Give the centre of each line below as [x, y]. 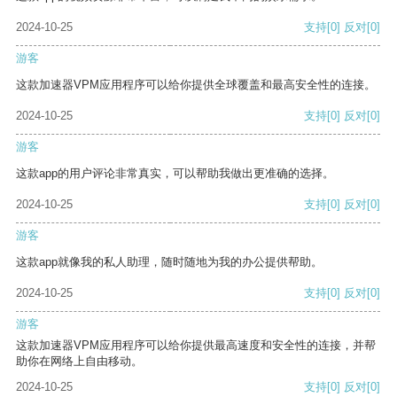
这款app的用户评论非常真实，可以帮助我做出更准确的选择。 [175, 174]
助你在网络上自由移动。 [79, 362]
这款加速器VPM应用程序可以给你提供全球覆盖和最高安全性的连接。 [196, 85]
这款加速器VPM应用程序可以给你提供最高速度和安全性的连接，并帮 [196, 346]
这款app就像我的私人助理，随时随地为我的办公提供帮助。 [169, 262]
